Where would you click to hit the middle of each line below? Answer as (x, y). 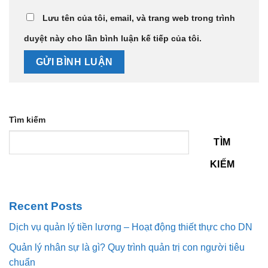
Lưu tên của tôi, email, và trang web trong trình (139, 18)
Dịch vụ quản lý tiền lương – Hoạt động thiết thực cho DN (131, 227)
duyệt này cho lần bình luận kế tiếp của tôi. (113, 38)
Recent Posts (46, 206)
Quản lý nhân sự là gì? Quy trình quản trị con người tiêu (127, 248)
